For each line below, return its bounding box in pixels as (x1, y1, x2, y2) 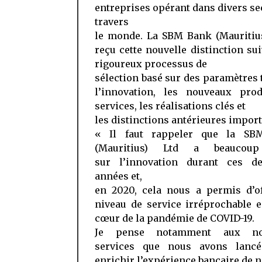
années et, (95, 170, 142, 182)
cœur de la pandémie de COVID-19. (95, 212, 254, 224)
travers (95, 16, 129, 27)
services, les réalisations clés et (95, 100, 246, 112)
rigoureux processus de (95, 58, 207, 70)
